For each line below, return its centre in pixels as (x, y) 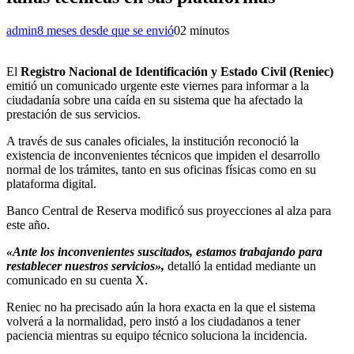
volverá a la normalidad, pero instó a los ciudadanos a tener (153, 321)
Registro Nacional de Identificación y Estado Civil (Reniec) (177, 71)
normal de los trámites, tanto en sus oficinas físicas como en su (161, 169)
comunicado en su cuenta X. (79, 280)
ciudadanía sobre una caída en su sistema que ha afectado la (154, 100)
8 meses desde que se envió (105, 30)
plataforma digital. (51, 183)
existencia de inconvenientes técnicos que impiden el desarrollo (163, 155)
